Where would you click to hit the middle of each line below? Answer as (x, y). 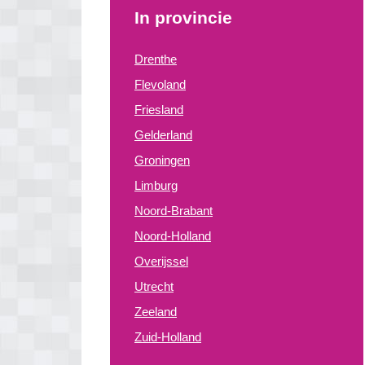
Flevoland (160, 84)
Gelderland (163, 135)
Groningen (162, 160)
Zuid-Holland (168, 337)
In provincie (183, 18)
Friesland (159, 110)
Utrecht (154, 286)
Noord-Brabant (174, 211)
